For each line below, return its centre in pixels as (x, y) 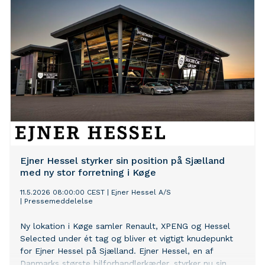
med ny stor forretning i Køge (88, 173)
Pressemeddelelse (59, 201)
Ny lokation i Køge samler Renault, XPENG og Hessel (125, 226)
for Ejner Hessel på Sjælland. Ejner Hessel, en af (117, 251)
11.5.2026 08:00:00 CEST (62, 193)
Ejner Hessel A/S (141, 193)
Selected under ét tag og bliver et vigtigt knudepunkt (127, 239)
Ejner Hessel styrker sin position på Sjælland (122, 161)
